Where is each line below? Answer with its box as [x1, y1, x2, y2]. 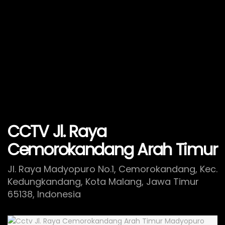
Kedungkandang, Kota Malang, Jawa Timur [8, 175, 199, 188]
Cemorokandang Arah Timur [8, 138, 217, 161]
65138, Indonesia [8, 187, 81, 200]
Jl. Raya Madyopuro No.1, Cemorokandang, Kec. [8, 162, 217, 175]
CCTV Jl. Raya [8, 120, 106, 143]
